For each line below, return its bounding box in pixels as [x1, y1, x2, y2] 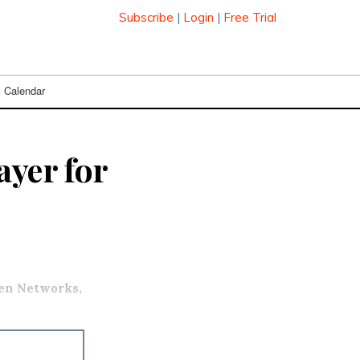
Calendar [3, 82, 45, 98]
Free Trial [223, 10, 276, 25]
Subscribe [119, 10, 174, 25]
